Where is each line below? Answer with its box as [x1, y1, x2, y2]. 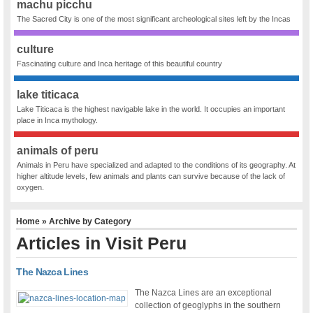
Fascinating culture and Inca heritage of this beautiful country [17, 59, 223, 68]
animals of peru [17, 145, 99, 157]
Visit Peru [105, 233, 187, 254]
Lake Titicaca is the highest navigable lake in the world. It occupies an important [17, 104, 286, 113]
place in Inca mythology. [17, 115, 99, 124]
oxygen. [17, 183, 45, 192]
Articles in [16, 233, 106, 254]
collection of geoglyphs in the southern [135, 300, 282, 311]
